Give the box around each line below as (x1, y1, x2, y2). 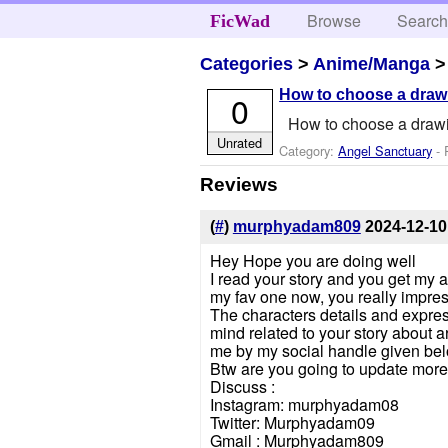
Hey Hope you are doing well (209, 249, 416, 273)
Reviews (200, 173, 279, 195)
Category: (279, 140, 339, 160)
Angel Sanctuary (338, 140, 433, 160)
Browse (307, 9, 362, 32)
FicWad (209, 11, 270, 31)
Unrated (217, 132, 263, 152)
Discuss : (209, 375, 275, 399)
